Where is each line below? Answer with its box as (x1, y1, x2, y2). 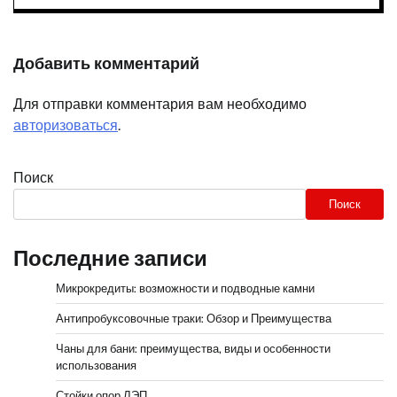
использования (56, 359, 136, 373)
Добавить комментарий (13, 54, 199, 74)
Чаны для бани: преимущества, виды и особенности (56, 342, 331, 356)
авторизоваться (13, 117, 118, 135)
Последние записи (13, 245, 207, 272)
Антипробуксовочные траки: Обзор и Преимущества (56, 312, 331, 326)
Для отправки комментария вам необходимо (13, 96, 307, 113)
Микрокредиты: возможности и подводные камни (56, 282, 315, 296)
